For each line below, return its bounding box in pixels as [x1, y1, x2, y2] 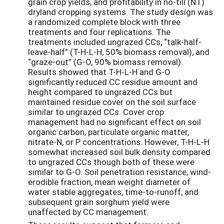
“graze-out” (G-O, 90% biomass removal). [28, 55, 183, 67]
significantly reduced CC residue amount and [28, 75, 197, 87]
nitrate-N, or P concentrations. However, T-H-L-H [28, 135, 209, 147]
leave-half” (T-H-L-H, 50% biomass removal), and [28, 45, 209, 57]
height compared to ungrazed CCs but [28, 85, 172, 97]
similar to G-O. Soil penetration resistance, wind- [28, 165, 211, 177]
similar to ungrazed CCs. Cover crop [28, 105, 164, 117]
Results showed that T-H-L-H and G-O [28, 65, 170, 77]
